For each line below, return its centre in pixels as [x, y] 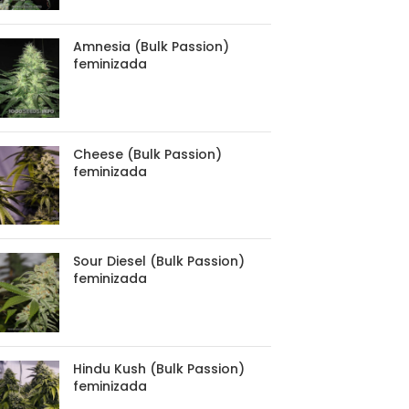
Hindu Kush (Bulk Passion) [159, 368]
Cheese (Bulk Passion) [147, 154]
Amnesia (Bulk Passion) [151, 46]
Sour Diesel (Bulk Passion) [159, 262]
